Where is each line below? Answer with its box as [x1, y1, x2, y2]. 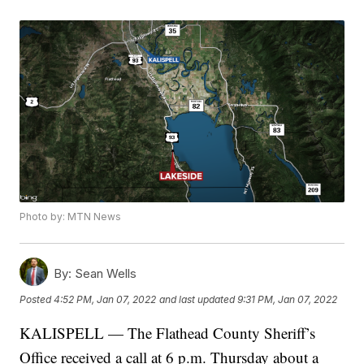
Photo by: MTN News [19, 210, 122, 223]
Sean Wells [71, 266, 137, 282]
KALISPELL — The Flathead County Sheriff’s [19, 323, 316, 344]
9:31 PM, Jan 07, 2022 [237, 292, 338, 305]
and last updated [159, 292, 236, 305]
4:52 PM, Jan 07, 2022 [54, 292, 157, 305]
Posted [19, 292, 54, 305]
